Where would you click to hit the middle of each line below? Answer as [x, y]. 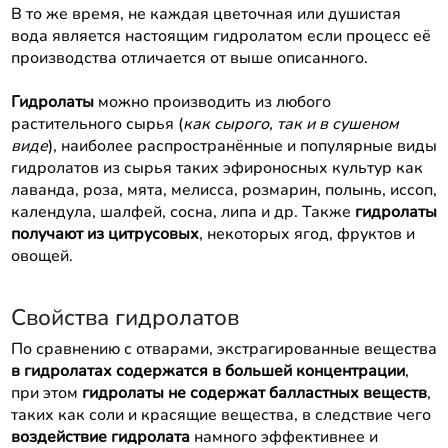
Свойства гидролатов [124, 317]
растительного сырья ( [96, 123]
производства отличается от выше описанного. [189, 57]
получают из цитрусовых [104, 233]
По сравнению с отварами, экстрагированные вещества [223, 348]
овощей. [41, 255]
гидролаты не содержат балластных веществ [254, 392]
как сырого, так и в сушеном [290, 123]
